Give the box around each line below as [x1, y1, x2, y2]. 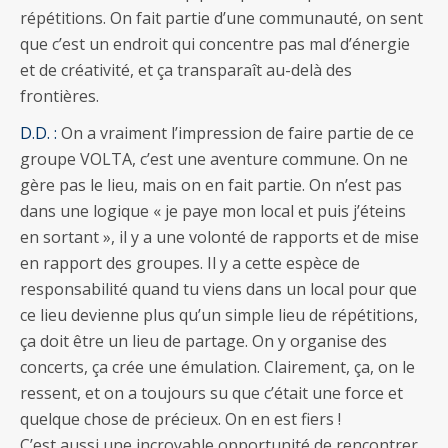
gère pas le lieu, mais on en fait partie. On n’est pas [20, 173, 402, 196]
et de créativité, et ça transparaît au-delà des [20, 58, 352, 81]
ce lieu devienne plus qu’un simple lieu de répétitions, [20, 303, 418, 326]
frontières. [20, 84, 99, 107]
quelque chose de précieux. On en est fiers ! [20, 407, 341, 430]
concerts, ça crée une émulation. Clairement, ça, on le [20, 355, 415, 378]
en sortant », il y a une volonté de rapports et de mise [20, 225, 419, 248]
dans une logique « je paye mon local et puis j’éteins [20, 199, 406, 222]
